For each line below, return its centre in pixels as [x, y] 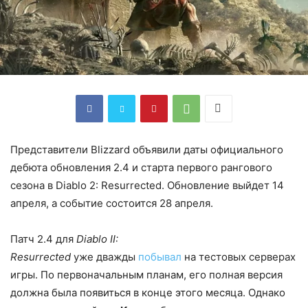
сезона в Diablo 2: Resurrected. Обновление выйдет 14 [147, 185]
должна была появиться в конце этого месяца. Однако [148, 292]
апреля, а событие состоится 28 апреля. [112, 203]
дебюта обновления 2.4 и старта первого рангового [141, 167]
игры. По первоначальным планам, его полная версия [146, 274]
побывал [160, 256]
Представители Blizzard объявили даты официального [147, 149]
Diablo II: [97, 239]
